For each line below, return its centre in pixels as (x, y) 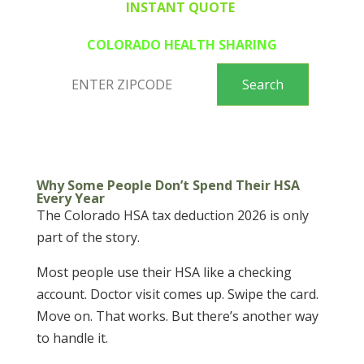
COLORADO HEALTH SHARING (182, 45)
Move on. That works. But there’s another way (177, 316)
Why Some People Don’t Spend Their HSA (168, 186)
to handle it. (74, 338)
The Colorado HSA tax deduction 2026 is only (172, 216)
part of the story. (89, 238)
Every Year (70, 199)
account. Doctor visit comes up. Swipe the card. (177, 295)
